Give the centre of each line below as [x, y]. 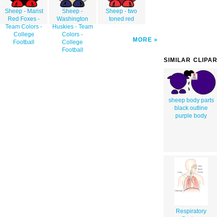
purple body [191, 116]
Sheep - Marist [24, 11]
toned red [121, 19]
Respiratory [191, 211]
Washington [73, 19]
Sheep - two [122, 11]
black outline [191, 108]
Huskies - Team [72, 27]
